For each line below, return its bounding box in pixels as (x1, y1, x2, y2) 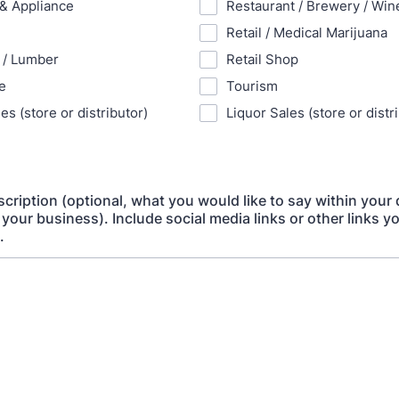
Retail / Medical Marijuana (226, 24, 387, 41)
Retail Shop (226, 51, 298, 68)
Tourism (226, 77, 278, 94)
